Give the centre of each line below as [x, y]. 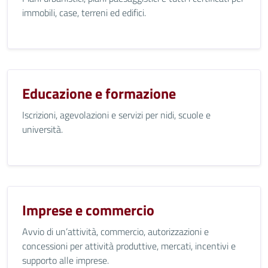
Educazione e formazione [99, 93]
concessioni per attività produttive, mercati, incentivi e [129, 246]
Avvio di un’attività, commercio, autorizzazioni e [115, 232]
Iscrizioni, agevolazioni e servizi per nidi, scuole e [116, 115]
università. [42, 129]
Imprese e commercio [88, 210]
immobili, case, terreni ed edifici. [84, 13]
